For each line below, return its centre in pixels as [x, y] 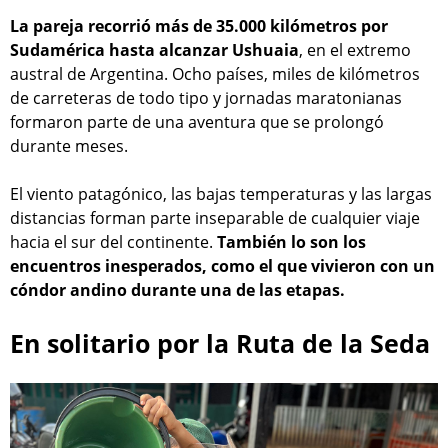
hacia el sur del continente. [113, 242]
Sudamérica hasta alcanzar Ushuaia [154, 50]
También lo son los [291, 242]
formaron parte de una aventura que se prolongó [197, 122]
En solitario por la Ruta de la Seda [220, 342]
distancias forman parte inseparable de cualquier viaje [215, 218]
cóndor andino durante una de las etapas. [177, 290]
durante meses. [69, 146]
